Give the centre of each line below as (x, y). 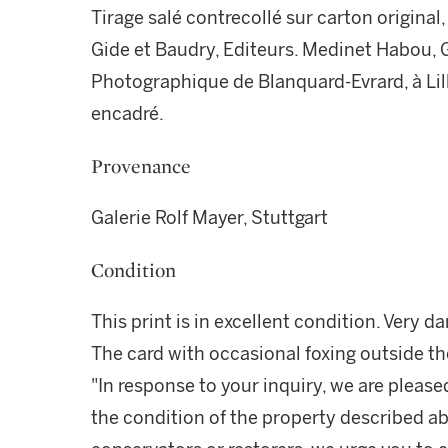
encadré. (127, 114)
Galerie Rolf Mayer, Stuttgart (209, 218)
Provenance (141, 166)
